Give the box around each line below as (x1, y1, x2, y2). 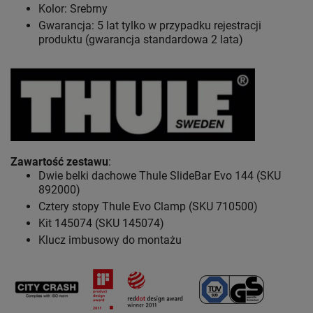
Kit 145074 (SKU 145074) (38, 217, 164, 231)
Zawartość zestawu (10, 155, 108, 169)
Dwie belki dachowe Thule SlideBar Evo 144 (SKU (38, 169, 281, 183)
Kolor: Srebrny (38, 2, 108, 16)
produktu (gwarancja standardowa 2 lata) (38, 33, 243, 47)
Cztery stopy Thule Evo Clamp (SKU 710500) (38, 200, 258, 214)
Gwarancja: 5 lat (38, 19, 119, 33)
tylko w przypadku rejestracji (122, 19, 261, 33)
